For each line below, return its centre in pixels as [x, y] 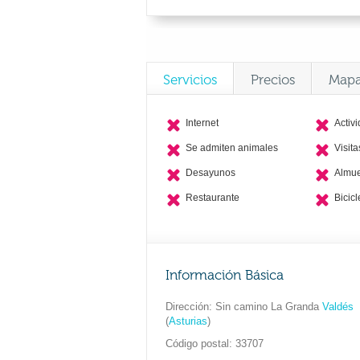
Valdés [336, 307]
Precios [273, 80]
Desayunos [211, 173]
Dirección [187, 307]
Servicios [190, 80]
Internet [202, 123]
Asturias [188, 321]
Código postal [197, 344]
